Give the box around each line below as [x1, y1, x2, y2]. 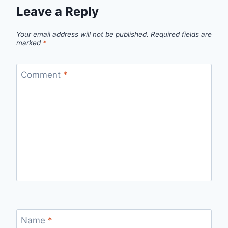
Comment [20, 69, 63, 80]
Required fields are [151, 30, 212, 38]
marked [16, 38, 43, 47]
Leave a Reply [16, 4, 99, 19]
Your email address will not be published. [16, 30, 149, 38]
